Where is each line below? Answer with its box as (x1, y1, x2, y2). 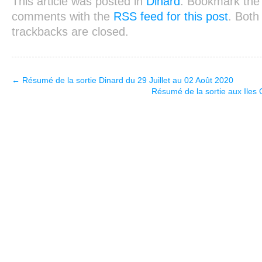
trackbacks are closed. (11, 25, 129, 39)
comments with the (11, 10, 113, 23)
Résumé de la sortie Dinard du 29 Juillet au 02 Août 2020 (19, 75, 233, 85)
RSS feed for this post (113, 10, 228, 23)
